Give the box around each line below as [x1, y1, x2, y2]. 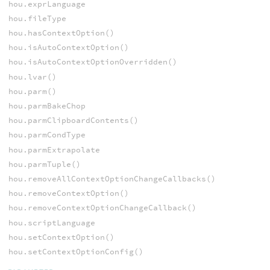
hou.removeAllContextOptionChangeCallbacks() [8, 173, 216, 184]
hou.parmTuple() [8, 159, 81, 169]
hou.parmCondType [8, 130, 86, 140]
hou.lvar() [8, 71, 57, 82]
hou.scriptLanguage [8, 217, 95, 228]
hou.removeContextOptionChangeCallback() [8, 202, 196, 213]
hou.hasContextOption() [8, 28, 115, 39]
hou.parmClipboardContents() [8, 115, 139, 126]
